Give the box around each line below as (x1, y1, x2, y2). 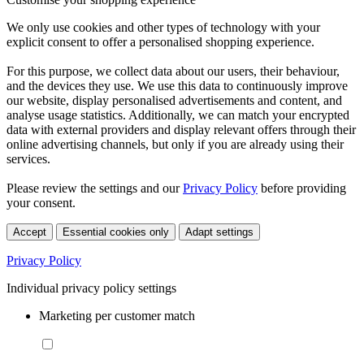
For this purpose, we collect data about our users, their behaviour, (6, 64, 340, 79)
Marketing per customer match (39, 309, 195, 323)
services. (6, 152, 50, 167)
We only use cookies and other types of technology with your (6, 20, 320, 35)
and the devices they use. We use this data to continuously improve (6, 79, 348, 93)
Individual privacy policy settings (6, 281, 176, 296)
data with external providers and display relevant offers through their (6, 123, 356, 137)
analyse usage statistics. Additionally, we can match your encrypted (6, 108, 349, 123)
